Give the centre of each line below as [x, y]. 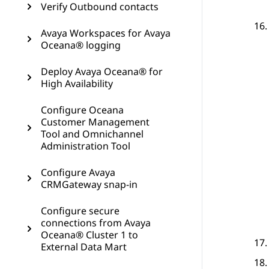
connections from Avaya [96, 223]
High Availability [77, 83]
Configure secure [80, 211]
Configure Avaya [78, 172]
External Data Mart [84, 247]
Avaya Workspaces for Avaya [106, 33]
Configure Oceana [82, 110]
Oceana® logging [81, 45]
